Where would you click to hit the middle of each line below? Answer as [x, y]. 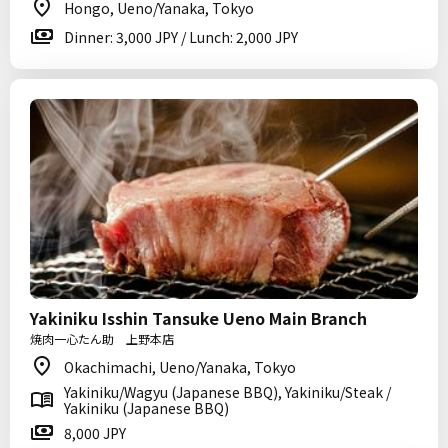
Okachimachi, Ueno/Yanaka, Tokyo [180, 367]
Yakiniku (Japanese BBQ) [146, 408]
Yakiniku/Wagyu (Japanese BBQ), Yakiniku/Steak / [227, 392]
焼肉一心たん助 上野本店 [102, 338]
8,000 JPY [95, 433]
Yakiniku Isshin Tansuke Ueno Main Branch [198, 318]
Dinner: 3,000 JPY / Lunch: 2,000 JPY [181, 37]
